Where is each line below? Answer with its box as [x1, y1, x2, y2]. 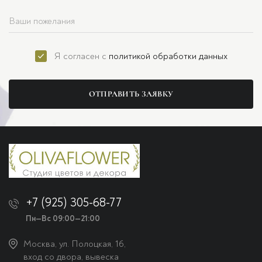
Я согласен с [54, 50, 109, 62]
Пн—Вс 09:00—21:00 [26, 213, 100, 223]
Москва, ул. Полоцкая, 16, [23, 238, 126, 250]
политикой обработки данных [108, 50, 227, 62]
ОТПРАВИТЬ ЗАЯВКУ [88, 89, 174, 99]
